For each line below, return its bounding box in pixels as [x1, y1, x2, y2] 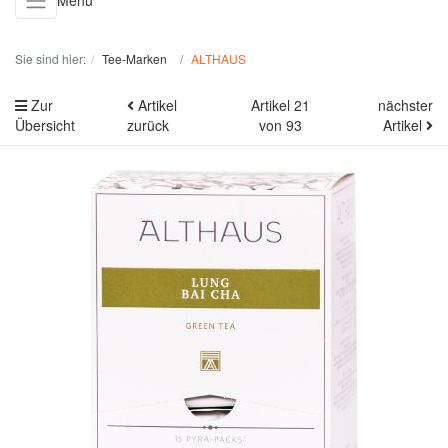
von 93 [258, 114, 302, 135]
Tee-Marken [102, 49, 167, 67]
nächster [378, 94, 433, 115]
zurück [127, 114, 169, 135]
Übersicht [15, 114, 75, 135]
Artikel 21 [250, 94, 310, 115]
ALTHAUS [191, 49, 246, 67]
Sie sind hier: [15, 49, 86, 67]
